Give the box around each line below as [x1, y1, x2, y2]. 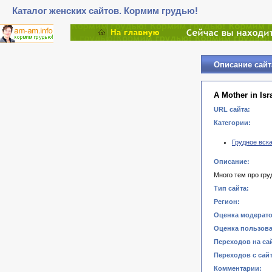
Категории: [214, 119, 251, 126]
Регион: [214, 198, 240, 205]
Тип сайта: [214, 185, 249, 192]
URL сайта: [214, 106, 250, 113]
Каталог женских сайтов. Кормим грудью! [12, 6, 198, 16]
